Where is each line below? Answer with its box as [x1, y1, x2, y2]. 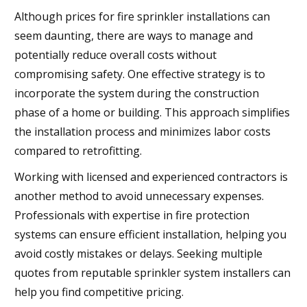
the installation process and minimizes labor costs [14, 123, 271, 139]
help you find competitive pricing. [14, 284, 184, 299]
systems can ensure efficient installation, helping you [14, 226, 286, 242]
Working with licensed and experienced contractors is [14, 169, 288, 184]
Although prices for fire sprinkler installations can [14, 8, 270, 24]
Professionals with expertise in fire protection [14, 207, 249, 223]
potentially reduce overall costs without [14, 47, 217, 62]
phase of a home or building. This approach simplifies [14, 104, 290, 120]
